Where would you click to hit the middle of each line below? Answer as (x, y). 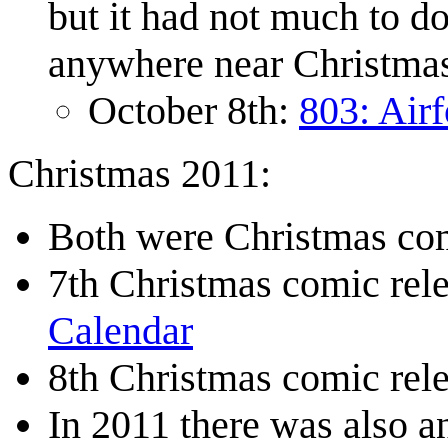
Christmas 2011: (139, 174)
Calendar (120, 331)
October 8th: (193, 111)
